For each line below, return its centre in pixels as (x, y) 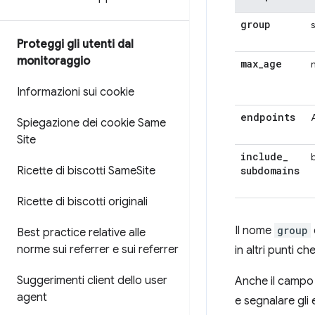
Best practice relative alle (81, 233)
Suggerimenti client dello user (92, 281)
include (262, 156)
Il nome (255, 231)
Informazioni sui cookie (76, 92)
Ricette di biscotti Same (77, 171)
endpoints (268, 117)
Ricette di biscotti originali (82, 202)
